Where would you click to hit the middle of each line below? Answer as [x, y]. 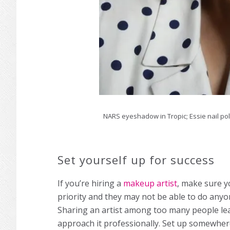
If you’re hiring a [90, 184]
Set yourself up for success [136, 160]
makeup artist [150, 184]
